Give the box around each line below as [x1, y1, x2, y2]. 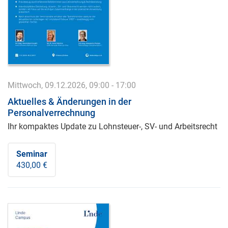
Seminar [16, 149, 47, 159]
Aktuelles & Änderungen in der [8, 96, 131, 107]
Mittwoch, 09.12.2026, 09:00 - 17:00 [8, 80, 136, 90]
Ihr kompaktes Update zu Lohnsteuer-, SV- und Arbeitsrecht [8, 121, 217, 131]
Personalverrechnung [8, 107, 95, 118]
